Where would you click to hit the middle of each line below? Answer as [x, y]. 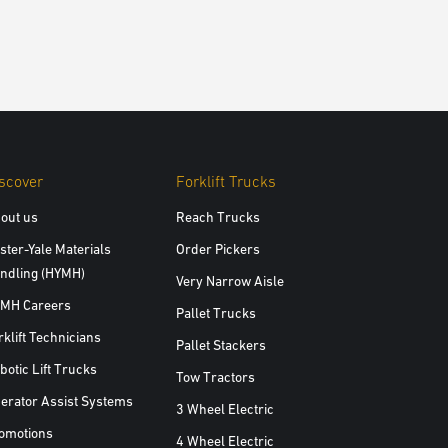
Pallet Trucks [215, 312]
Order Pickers [217, 248]
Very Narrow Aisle [229, 280]
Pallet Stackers [220, 344]
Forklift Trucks [225, 180]
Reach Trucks [217, 216]
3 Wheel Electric [224, 408]
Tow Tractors [215, 376]
